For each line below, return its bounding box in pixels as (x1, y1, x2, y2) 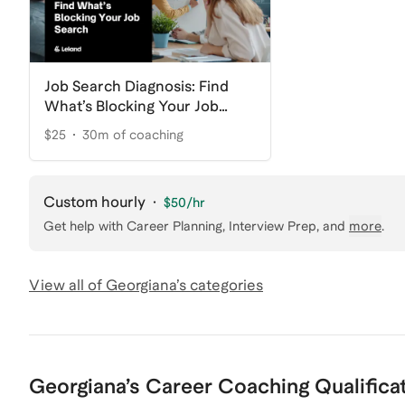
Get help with (43, 218, 123, 233)
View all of (29, 276, 106, 294)
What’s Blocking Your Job (44, 97, 219, 115)
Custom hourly (43, 193, 146, 211)
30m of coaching (82, 127, 184, 142)
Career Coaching (146, 373, 309, 398)
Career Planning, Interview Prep (127, 218, 316, 233)
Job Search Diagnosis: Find (44, 77, 229, 95)
